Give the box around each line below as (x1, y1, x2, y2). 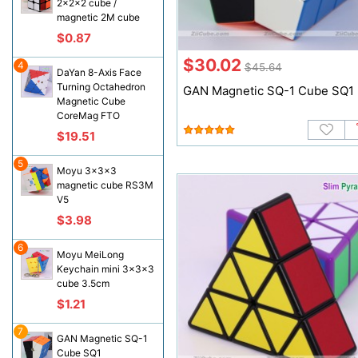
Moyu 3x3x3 (56, 165, 117, 177)
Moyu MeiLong (56, 249, 124, 261)
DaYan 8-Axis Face (56, 66, 141, 78)
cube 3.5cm (56, 277, 109, 289)
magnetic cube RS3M (56, 179, 153, 191)
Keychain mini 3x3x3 (56, 263, 154, 275)
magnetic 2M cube (56, 11, 140, 23)
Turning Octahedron (56, 81, 145, 93)
